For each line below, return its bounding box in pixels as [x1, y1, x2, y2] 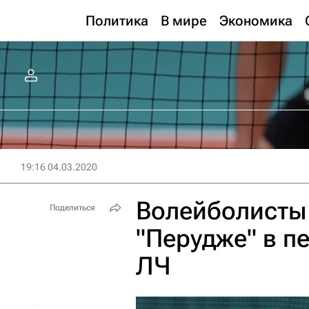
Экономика [219, 12, 292, 29]
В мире [161, 12, 207, 29]
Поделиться [50, 203, 95, 212]
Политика [86, 12, 148, 29]
